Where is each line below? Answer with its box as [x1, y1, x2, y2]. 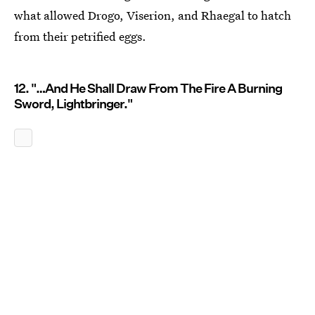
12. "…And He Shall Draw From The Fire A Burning [14, 80, 282, 96]
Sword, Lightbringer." [14, 96, 132, 111]
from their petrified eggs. [14, 27, 146, 44]
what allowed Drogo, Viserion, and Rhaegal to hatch [14, 6, 291, 23]
